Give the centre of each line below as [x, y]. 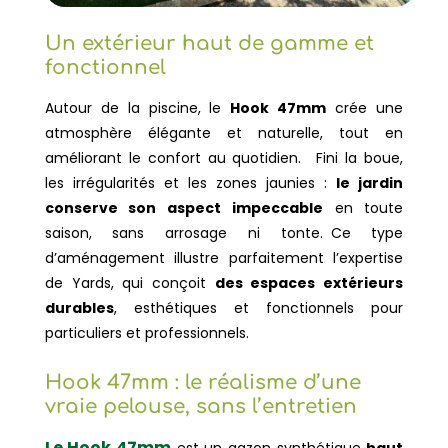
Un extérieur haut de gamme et [209, 43]
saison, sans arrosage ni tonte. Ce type [224, 232]
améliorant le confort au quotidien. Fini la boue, [224, 157]
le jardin [370, 182]
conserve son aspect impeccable [183, 207]
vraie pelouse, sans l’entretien [200, 406]
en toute [363, 207]
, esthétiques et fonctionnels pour [258, 307]
